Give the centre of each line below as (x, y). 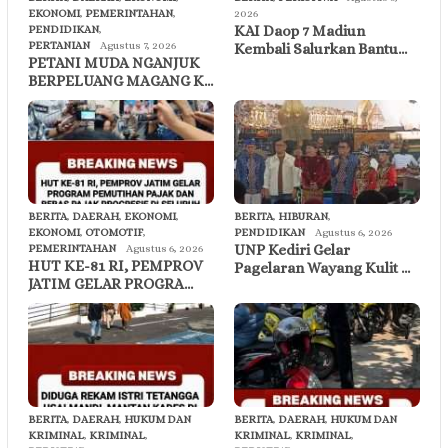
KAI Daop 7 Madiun (299, 31)
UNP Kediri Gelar (292, 250)
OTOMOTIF (114, 233)
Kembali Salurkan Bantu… (320, 49)
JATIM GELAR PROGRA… (110, 284)
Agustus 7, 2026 (138, 46)
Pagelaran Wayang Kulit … (322, 268)
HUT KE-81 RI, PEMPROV (115, 266)
